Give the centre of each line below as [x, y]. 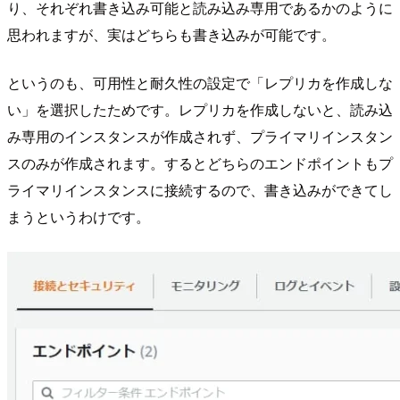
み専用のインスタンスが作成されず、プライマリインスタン [200, 137]
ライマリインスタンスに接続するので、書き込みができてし [200, 190]
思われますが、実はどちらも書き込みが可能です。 [171, 35]
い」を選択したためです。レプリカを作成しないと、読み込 [200, 110]
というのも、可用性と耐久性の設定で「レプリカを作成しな [200, 83]
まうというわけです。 [79, 217]
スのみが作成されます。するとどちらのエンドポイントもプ [200, 163]
